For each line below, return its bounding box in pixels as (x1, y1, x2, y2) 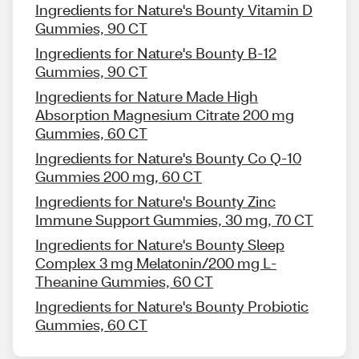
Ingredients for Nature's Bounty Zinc (35, 192, 276, 212)
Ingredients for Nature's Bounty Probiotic (35, 296, 309, 317)
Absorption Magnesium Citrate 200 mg (35, 105, 294, 125)
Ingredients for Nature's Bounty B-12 (35, 43, 276, 63)
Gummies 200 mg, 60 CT (35, 167, 202, 187)
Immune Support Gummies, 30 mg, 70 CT (35, 210, 313, 230)
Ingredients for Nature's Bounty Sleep (35, 235, 284, 255)
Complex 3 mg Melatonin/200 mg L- (35, 253, 276, 273)
